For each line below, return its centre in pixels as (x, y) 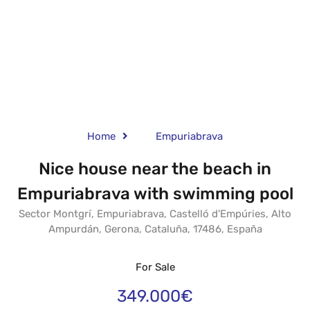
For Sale (155, 267)
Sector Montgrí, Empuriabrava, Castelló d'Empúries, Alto (155, 213)
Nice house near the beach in (155, 168)
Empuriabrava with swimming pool (155, 193)
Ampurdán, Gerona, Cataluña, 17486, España (155, 229)
